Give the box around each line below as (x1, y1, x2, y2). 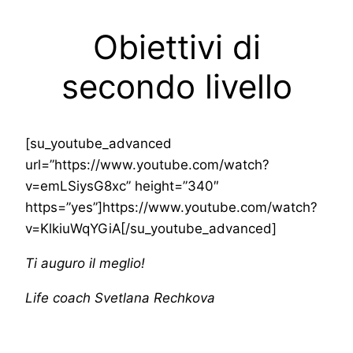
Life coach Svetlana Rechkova (25, 290, 215, 307)
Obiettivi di (92, 26, 261, 67)
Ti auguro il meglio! (25, 255, 145, 272)
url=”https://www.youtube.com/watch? (25, 157, 269, 173)
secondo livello (61, 65, 292, 106)
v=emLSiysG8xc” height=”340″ (25, 178, 219, 195)
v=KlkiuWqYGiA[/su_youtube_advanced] (25, 221, 277, 237)
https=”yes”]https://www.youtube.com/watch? (25, 199, 318, 216)
